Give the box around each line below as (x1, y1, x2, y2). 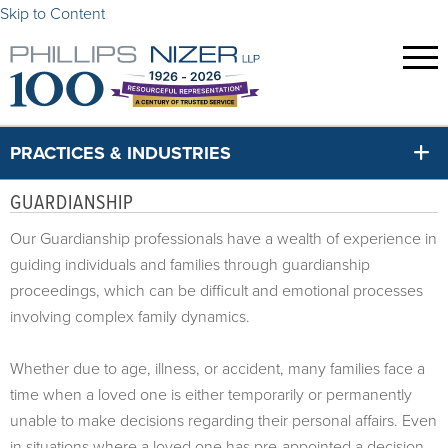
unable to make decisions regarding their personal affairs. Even (10, 409, 437, 431)
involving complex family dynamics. (10, 305, 254, 327)
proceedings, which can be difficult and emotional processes (10, 279, 423, 301)
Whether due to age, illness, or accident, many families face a (10, 357, 425, 379)
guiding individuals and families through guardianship (10, 253, 370, 275)
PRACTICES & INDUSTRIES (10, 140, 231, 166)
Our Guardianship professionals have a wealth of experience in (10, 227, 437, 249)
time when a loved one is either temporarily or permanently (10, 383, 412, 405)
